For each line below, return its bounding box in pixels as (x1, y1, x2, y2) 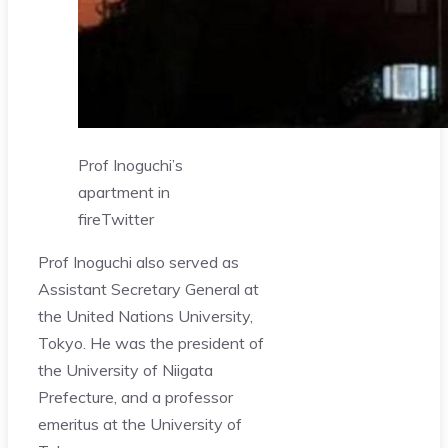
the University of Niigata (38, 359, 213, 380)
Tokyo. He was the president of (38, 332, 264, 353)
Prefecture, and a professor (38, 386, 233, 407)
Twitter (101, 208, 154, 229)
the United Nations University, (38, 305, 253, 326)
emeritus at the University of (38, 413, 242, 434)
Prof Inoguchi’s (78, 154, 183, 175)
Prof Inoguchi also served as (38, 251, 239, 272)
